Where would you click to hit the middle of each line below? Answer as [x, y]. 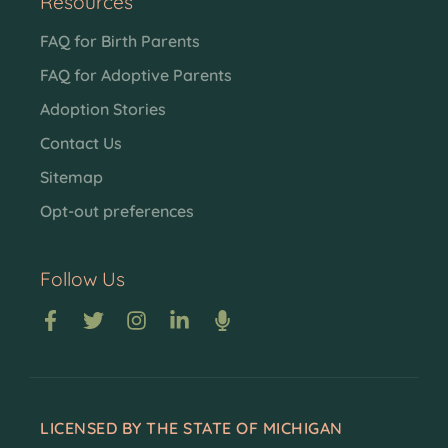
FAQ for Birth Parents [120, 40]
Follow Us [82, 278]
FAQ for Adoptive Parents [136, 74]
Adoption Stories [103, 108]
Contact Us [81, 142]
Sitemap [71, 176]
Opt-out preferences [117, 210]
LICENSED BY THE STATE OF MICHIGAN [191, 427]
